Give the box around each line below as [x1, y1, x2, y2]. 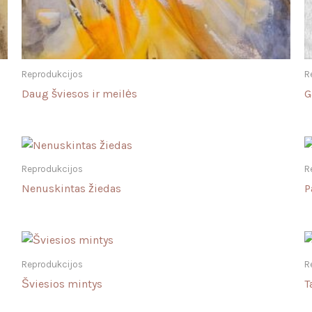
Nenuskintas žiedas [21, 182, 121, 196]
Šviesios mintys [21, 276, 102, 290]
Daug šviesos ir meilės [21, 86, 137, 100]
